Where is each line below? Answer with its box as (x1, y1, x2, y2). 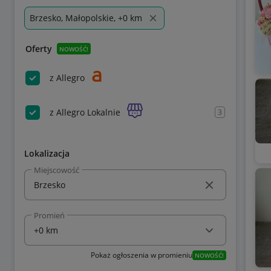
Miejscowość (34, 164, 79, 175)
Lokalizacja (24, 148, 70, 159)
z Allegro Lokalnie (50, 106, 120, 118)
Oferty (25, 43, 52, 54)
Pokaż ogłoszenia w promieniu (90, 250, 192, 260)
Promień (34, 210, 65, 221)
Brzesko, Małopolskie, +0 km (30, 12, 142, 24)
